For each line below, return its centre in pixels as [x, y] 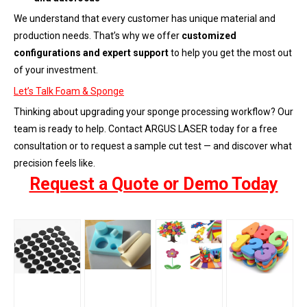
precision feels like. [54, 163]
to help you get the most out [230, 52]
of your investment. [56, 70]
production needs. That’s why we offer [98, 35]
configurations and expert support [91, 52]
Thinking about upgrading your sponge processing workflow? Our [153, 111]
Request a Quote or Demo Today [153, 184]
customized [209, 35]
